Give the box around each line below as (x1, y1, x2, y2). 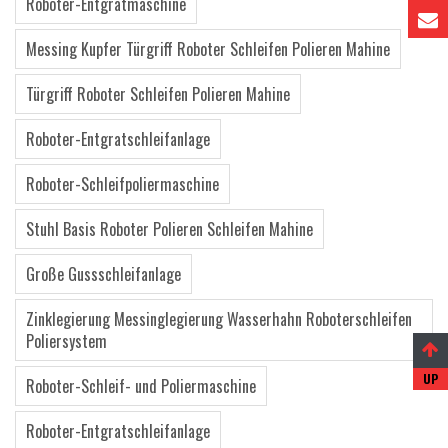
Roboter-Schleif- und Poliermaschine (26, 374, 256, 398)
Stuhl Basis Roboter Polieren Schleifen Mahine (26, 217, 313, 241)
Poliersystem (26, 329, 107, 353)
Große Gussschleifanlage (26, 262, 181, 286)
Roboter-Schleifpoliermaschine (26, 172, 219, 196)
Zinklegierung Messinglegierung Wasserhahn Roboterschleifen (26, 307, 412, 331)
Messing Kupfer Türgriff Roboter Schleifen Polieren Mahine (26, 37, 390, 61)
